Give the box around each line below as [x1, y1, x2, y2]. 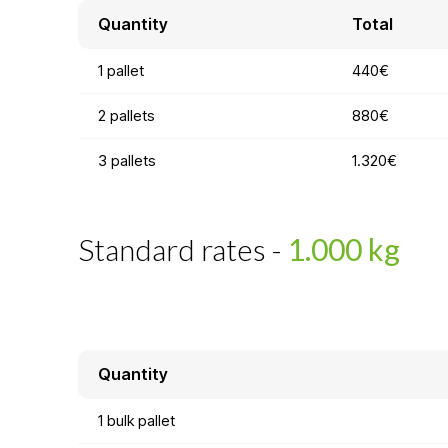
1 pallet [97, 60, 144, 80]
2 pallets [97, 105, 155, 125]
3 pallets [97, 150, 156, 170]
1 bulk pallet [97, 410, 175, 430]
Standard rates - [77, 230, 288, 267]
